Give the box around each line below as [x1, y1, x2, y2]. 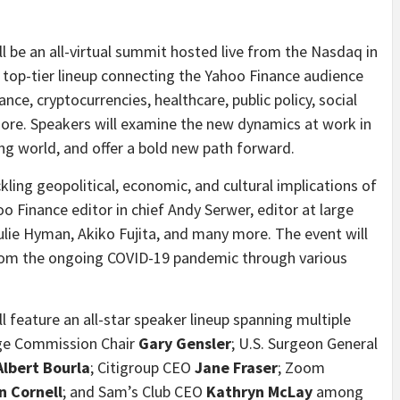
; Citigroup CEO [90, 356, 195, 378]
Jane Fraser [195, 356, 278, 378]
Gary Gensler [138, 332, 231, 354]
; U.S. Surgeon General [231, 332, 378, 354]
